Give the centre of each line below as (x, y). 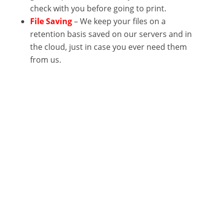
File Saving (51, 21)
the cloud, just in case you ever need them (108, 47)
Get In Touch (44, 156)
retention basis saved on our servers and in (111, 34)
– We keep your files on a (120, 21)
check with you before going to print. (98, 8)
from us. (45, 59)
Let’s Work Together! (85, 171)
